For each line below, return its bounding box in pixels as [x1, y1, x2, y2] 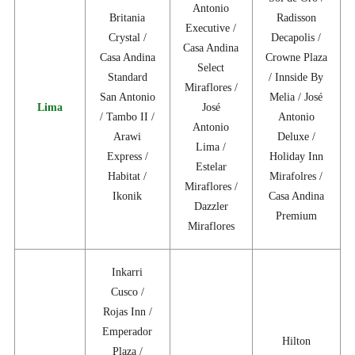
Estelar [195, 161, 227, 174]
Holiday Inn [269, 151, 323, 163]
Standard [107, 71, 147, 84]
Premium [275, 210, 317, 223]
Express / [106, 151, 148, 163]
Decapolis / [271, 32, 322, 44]
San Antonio [99, 91, 155, 104]
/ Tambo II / [100, 111, 155, 124]
